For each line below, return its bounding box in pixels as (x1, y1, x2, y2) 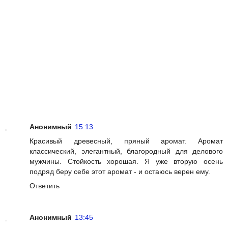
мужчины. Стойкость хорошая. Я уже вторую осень (30, 157, 223, 166)
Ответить (30, 182, 60, 190)
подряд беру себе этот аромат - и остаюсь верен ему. (30, 167, 210, 176)
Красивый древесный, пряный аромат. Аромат (30, 137, 223, 146)
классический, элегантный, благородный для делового (30, 147, 223, 156)
